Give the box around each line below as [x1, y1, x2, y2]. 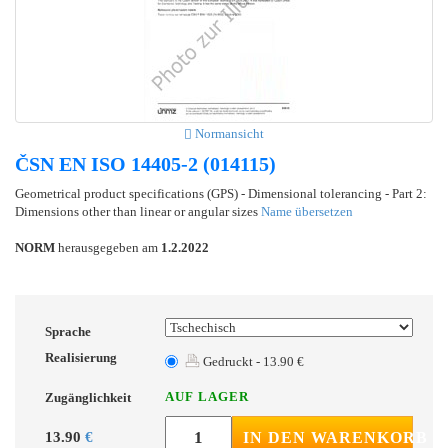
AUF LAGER [165, 388, 249, 404]
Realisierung [45, 349, 117, 365]
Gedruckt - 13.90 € [200, 353, 304, 369]
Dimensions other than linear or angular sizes [15, 203, 261, 219]
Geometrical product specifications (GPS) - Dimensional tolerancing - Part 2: [15, 185, 427, 201]
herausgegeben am [55, 239, 161, 255]
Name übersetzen [261, 203, 353, 219]
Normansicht [192, 125, 264, 141]
